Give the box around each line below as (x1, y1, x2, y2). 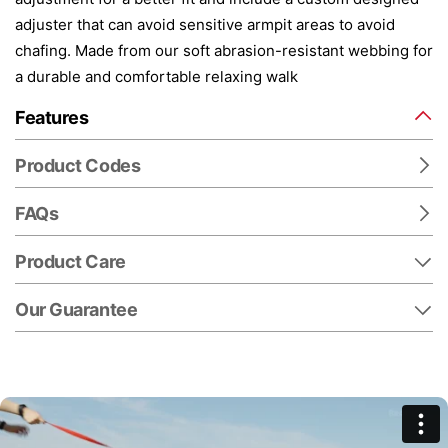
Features (15, 106, 89, 128)
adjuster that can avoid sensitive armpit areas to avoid (15, 14, 395, 34)
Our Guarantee (15, 298, 138, 320)
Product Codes (15, 154, 141, 176)
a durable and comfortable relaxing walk (15, 66, 298, 86)
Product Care (15, 250, 126, 272)
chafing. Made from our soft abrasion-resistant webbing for (15, 40, 433, 60)
